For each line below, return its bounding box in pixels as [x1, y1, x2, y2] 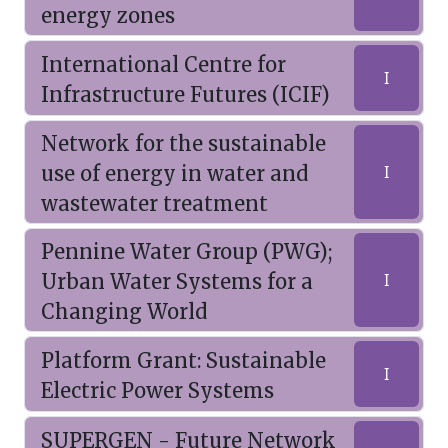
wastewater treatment [41, 191, 268, 216]
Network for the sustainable [41, 131, 326, 156]
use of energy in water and [41, 161, 308, 186]
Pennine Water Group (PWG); [41, 239, 333, 264]
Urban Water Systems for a [41, 269, 313, 294]
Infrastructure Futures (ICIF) [41, 82, 330, 107]
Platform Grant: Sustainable [41, 348, 326, 373]
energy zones [41, 3, 175, 28]
